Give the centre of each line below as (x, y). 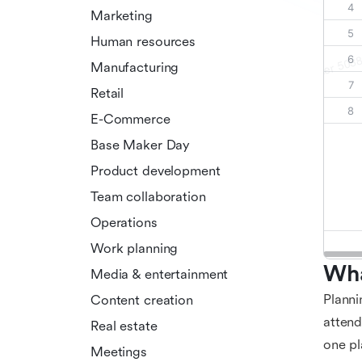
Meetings (119, 351)
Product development (156, 170)
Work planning (135, 248)
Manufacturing (135, 67)
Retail (107, 93)
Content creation (142, 300)
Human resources (143, 41)
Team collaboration (148, 196)
